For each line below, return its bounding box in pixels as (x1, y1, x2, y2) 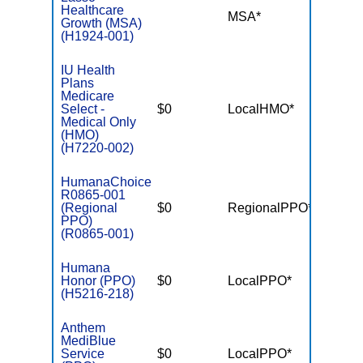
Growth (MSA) (61, 16, 143, 30)
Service (61, 347, 105, 361)
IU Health (61, 63, 116, 77)
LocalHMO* (228, 102, 295, 116)
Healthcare (61, 3, 125, 17)
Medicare (61, 89, 115, 103)
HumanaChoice (61, 175, 152, 189)
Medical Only (61, 115, 137, 129)
